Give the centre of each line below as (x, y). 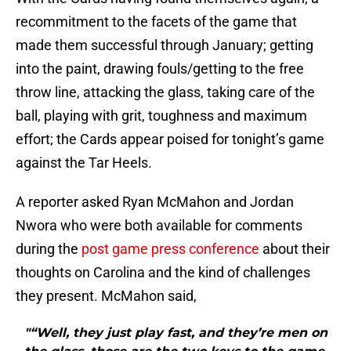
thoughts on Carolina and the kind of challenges (163, 273)
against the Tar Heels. (84, 163)
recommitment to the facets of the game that (156, 22)
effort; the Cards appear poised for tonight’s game (170, 139)
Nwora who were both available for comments (159, 226)
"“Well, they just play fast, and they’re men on (175, 333)
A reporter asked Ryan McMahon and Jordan (155, 202)
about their (295, 249)
